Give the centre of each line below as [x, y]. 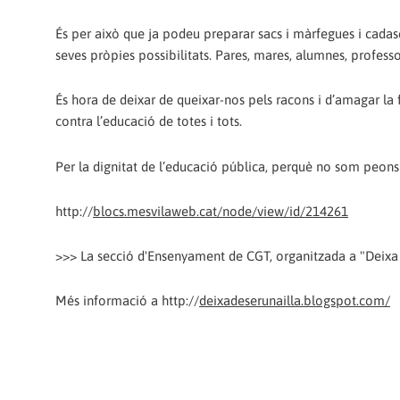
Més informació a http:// [127, 301]
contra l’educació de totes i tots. [149, 121]
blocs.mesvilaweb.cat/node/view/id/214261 [221, 211]
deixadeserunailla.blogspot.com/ [295, 301]
